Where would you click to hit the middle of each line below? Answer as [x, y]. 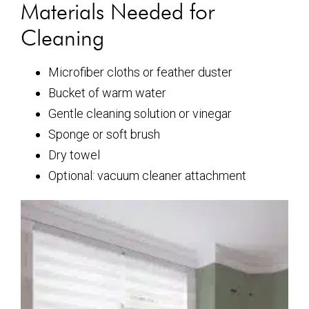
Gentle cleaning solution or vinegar [140, 113]
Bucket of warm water [107, 93]
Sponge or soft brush [104, 134]
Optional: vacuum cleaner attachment [147, 176]
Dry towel [74, 155]
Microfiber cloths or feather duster [140, 72]
